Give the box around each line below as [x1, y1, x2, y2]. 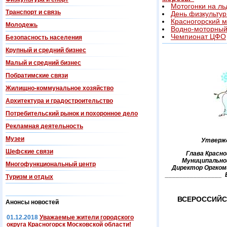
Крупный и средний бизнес [6, 47, 86, 54]
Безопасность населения [6, 34, 82, 41]
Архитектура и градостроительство [6, 97, 113, 104]
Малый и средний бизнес [6, 59, 81, 66]
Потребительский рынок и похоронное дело [6, 110, 138, 117]
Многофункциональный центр [6, 161, 96, 168]
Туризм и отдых [6, 173, 53, 180]
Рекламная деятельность [6, 123, 83, 130]
